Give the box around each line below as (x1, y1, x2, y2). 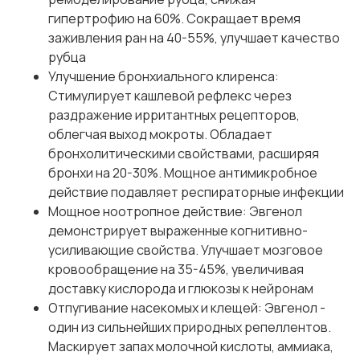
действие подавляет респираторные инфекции (48, 183, 344, 202)
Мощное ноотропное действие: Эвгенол (48, 202, 302, 221)
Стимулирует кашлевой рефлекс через (48, 87, 292, 105)
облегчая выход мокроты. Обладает (48, 125, 272, 144)
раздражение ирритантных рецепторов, (48, 106, 300, 125)
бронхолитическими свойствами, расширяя (48, 145, 319, 163)
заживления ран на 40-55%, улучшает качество (48, 29, 340, 47)
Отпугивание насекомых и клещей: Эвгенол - (48, 299, 325, 317)
